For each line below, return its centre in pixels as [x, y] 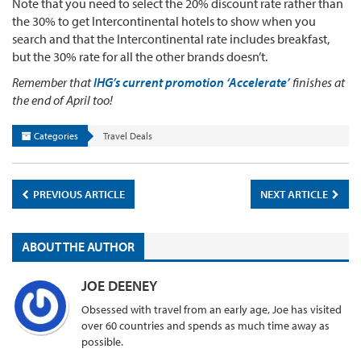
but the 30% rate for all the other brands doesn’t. [140, 56]
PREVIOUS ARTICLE [78, 194]
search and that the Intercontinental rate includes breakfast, [171, 38]
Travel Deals [128, 135]
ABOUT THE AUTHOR [78, 247]
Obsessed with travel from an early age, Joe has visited [212, 309]
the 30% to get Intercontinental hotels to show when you [164, 21]
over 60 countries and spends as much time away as [205, 325]
